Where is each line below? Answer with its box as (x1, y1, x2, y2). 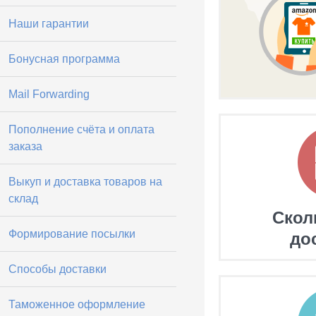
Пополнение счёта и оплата (8, 123, 154, 135)
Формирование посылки (8, 228, 135, 240)
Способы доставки (8, 263, 107, 275)
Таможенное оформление (8, 298, 145, 310)
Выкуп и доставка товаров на (8, 176, 162, 188)
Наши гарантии (8, 18, 89, 30)
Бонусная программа (8, 53, 120, 65)
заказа (8, 140, 42, 152)
